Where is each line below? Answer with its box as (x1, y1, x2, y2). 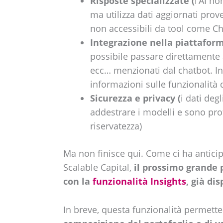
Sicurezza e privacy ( (90, 92, 181, 104)
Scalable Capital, (63, 161, 134, 173)
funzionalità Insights (92, 175, 186, 187)
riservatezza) (90, 119, 142, 132)
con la (63, 175, 93, 187)
